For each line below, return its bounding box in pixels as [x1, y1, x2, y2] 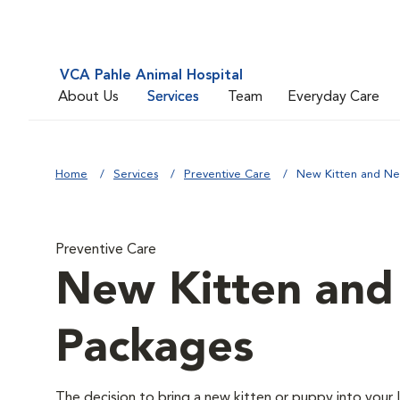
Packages [55, 327, 254, 371]
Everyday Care [287, 89, 379, 104]
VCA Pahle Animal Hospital [60, 69, 243, 83]
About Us [58, 89, 119, 104]
